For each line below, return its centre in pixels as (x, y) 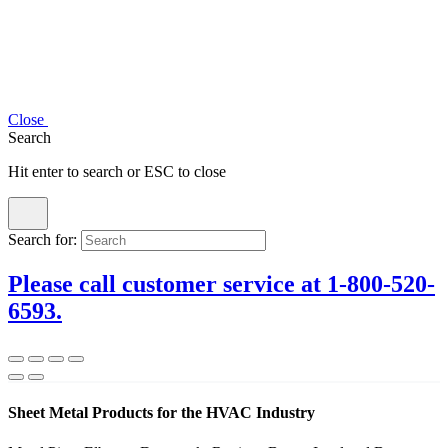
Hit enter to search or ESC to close (117, 172)
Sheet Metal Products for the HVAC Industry (161, 413)
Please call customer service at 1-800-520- (221, 284)
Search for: (42, 240)
